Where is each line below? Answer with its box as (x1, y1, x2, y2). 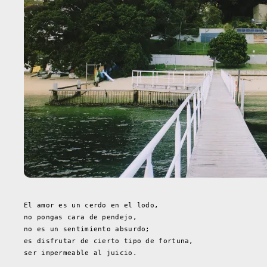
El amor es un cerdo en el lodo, (24, 201, 159, 209)
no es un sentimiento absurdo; (24, 225, 150, 233)
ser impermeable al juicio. (24, 249, 137, 257)
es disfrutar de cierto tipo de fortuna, (24, 237, 194, 245)
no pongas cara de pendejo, (24, 213, 137, 221)
